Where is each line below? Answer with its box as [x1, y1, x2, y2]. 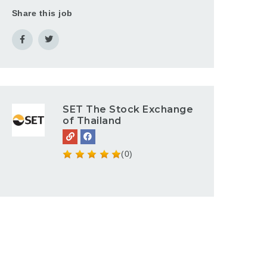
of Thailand [63, 115, 122, 126]
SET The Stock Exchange [63, 104, 194, 115]
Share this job [11, 8, 73, 18]
